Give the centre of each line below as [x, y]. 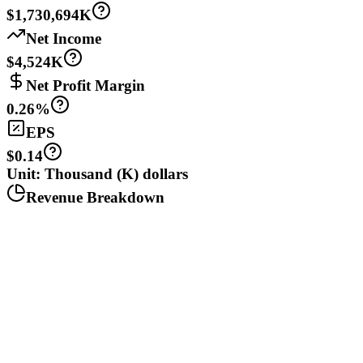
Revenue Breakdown [95, 198]
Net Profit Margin [85, 86]
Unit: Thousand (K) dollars [97, 174]
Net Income [64, 39]
